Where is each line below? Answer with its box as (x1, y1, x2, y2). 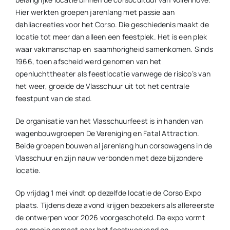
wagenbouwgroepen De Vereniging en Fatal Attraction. (15, 128, 200, 138)
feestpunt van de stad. (15, 93, 92, 103)
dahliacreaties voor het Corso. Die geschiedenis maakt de (15, 20, 209, 29)
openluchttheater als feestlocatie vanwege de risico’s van (15, 69, 210, 79)
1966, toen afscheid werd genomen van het (15, 56, 162, 66)
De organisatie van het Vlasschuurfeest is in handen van (15, 116, 203, 126)
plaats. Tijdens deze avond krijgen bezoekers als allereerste (15, 200, 215, 210)
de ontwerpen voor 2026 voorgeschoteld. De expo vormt (15, 213, 205, 222)
